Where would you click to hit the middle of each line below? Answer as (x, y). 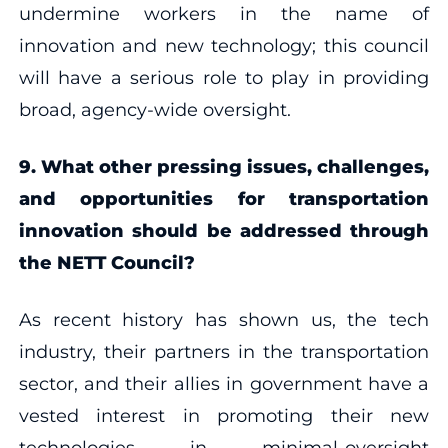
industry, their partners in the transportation (224, 351)
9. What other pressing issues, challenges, (224, 166)
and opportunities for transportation (224, 198)
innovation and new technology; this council (224, 45)
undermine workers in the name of (224, 13)
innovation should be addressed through (224, 230)
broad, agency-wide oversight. (154, 109)
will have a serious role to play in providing (224, 77)
